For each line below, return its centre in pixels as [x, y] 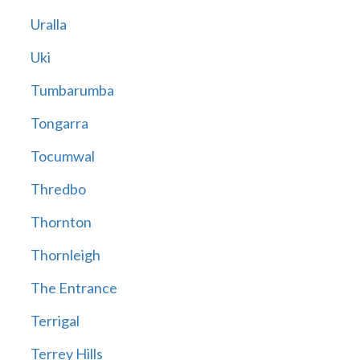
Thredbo [58, 189]
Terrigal [55, 321]
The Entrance [74, 288]
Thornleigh [65, 255]
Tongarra [59, 123]
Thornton [61, 222]
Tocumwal [62, 156]
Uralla [48, 25]
